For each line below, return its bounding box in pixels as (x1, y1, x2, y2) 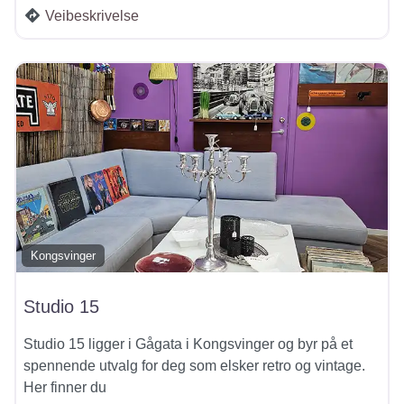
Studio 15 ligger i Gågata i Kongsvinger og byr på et (23, 335, 353, 352)
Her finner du (23, 379, 106, 395)
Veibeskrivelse (45, 7, 139, 23)
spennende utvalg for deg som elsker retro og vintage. (23, 357, 365, 373)
